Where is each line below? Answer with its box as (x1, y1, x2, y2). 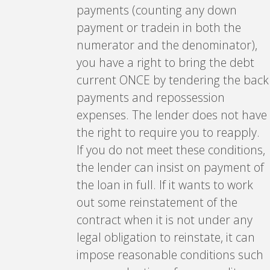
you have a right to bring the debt (76, 54, 254, 71)
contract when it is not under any (76, 211, 253, 228)
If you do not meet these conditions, (76, 141, 265, 158)
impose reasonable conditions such (76, 246, 263, 263)
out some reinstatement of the (76, 193, 237, 210)
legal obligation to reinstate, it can (76, 228, 255, 245)
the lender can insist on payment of (76, 159, 264, 175)
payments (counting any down (76, 1, 237, 18)
